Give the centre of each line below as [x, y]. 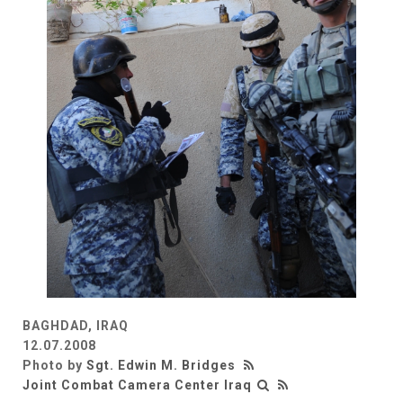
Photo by [54, 365]
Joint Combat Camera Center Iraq [137, 385]
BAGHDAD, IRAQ [76, 325]
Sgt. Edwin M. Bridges [161, 365]
